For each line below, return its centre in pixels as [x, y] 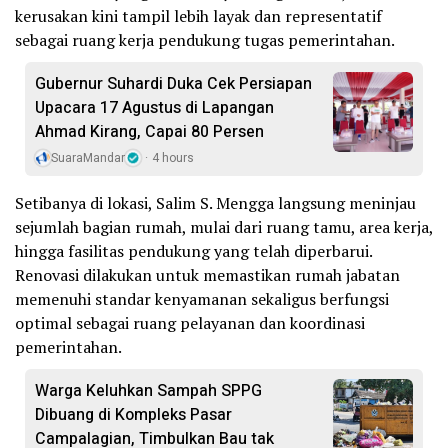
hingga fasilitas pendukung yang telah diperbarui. [193, 250]
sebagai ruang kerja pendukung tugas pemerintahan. [205, 39]
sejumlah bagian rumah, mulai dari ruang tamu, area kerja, [224, 226]
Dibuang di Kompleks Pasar [133, 414]
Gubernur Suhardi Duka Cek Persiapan [173, 83]
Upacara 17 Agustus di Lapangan [154, 107]
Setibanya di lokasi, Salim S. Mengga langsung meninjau [215, 202]
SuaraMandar [88, 157]
